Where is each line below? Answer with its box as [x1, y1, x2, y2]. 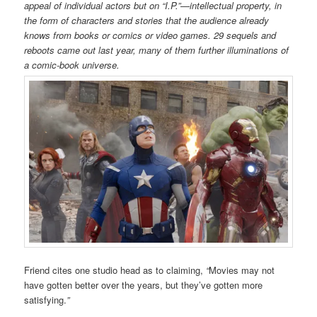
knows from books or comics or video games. [24, 28, 214, 42]
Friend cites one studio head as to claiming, [24, 263, 204, 277]
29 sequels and [214, 28, 277, 42]
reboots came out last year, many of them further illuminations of [24, 43, 289, 57]
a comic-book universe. [24, 58, 120, 72]
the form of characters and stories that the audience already [24, 13, 270, 28]
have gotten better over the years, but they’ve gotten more [24, 277, 263, 292]
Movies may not [209, 263, 275, 277]
